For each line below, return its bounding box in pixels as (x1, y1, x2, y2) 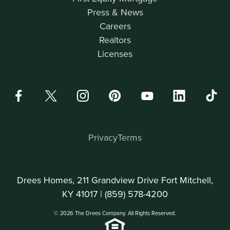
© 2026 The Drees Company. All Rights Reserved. (54, 209, 176, 218)
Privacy (88, 131, 118, 144)
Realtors (99, 33, 131, 47)
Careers (99, 20, 131, 33)
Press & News (87, 6, 143, 19)
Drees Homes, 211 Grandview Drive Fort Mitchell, (17, 174, 213, 187)
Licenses (98, 47, 132, 61)
